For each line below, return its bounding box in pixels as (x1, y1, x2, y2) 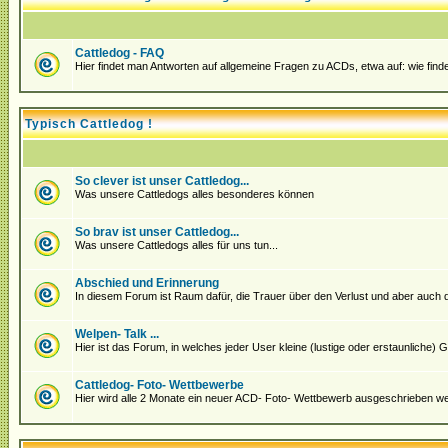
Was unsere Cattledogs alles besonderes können (75, 188, 314, 200)
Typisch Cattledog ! (25, 117, 153, 131)
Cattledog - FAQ (75, 46, 164, 60)
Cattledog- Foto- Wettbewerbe (75, 378, 244, 392)
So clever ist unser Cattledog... (75, 174, 249, 188)
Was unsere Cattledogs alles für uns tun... (75, 239, 278, 251)
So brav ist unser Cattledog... (75, 225, 239, 239)
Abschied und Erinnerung (75, 276, 219, 290)
